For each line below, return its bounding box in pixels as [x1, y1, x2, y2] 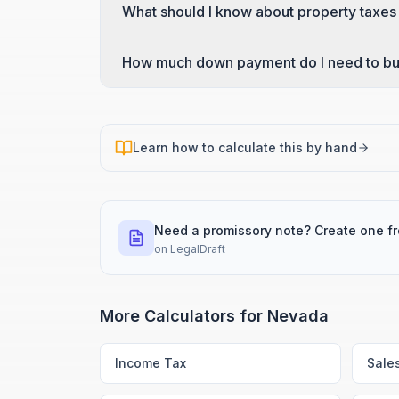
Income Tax [115, 355, 186, 370]
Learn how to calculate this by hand [133, 140, 357, 155]
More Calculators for [100, 306, 267, 325]
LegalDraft [170, 242, 225, 256]
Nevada [267, 306, 329, 325]
